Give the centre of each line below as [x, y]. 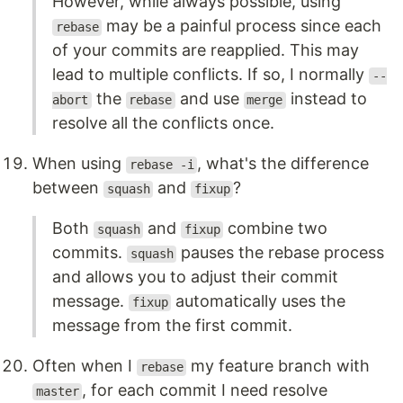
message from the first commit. [172, 326]
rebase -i [161, 165]
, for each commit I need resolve [205, 390]
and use [209, 99]
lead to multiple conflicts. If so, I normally [210, 75]
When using [79, 164]
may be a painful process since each [242, 26]
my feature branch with [278, 366]
